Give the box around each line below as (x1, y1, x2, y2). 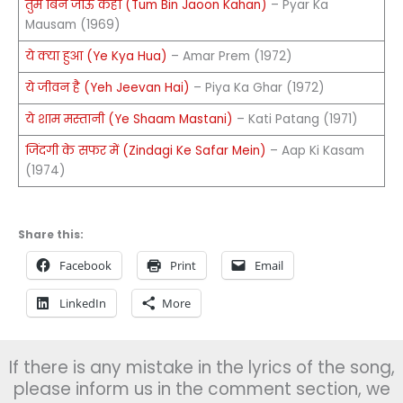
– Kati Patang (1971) (232, 110, 358, 128)
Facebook (59, 257, 112, 274)
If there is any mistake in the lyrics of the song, (8, 354, 395, 380)
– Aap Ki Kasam (265, 141, 364, 159)
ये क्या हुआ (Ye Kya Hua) (24, 47, 167, 65)
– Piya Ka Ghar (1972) (189, 78, 325, 96)
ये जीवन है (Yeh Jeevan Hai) (24, 78, 190, 96)
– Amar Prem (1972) (166, 47, 292, 65)
